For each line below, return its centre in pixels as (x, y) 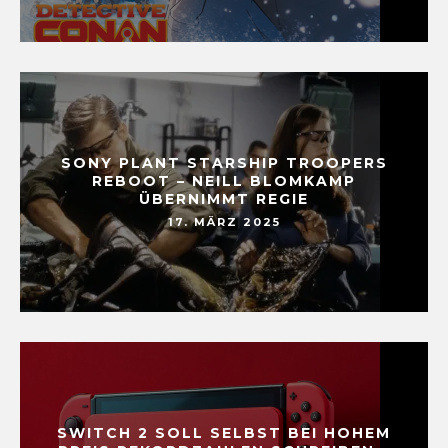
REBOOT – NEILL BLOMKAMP (224, 181)
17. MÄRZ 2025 (224, 222)
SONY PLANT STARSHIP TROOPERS (224, 163)
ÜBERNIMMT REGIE (224, 199)
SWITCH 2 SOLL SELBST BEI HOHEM (224, 433)
